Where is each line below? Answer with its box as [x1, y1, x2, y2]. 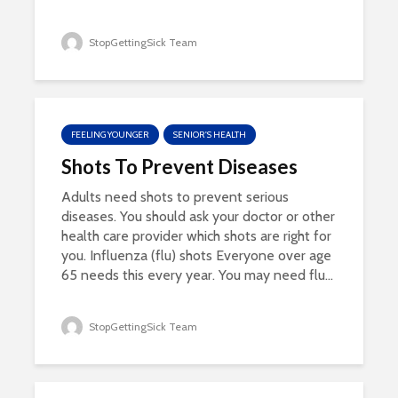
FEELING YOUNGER [71, 129, 149, 140]
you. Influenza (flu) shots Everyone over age [61, 247, 331, 264]
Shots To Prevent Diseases [61, 155, 298, 179]
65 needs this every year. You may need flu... [61, 267, 333, 283]
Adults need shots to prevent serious [61, 188, 289, 205]
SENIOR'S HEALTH [173, 129, 246, 140]
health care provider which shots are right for [61, 227, 331, 244]
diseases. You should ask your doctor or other [61, 208, 335, 225]
